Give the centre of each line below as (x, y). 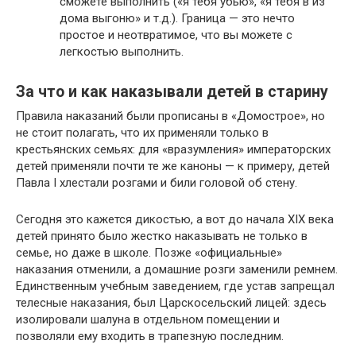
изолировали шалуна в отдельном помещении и (148, 319)
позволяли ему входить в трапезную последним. (150, 336)
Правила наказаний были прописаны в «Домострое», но (170, 116)
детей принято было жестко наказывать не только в (162, 236)
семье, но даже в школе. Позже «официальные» (149, 252)
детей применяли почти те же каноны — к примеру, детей (173, 166)
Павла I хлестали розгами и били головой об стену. (157, 182)
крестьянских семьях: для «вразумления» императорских (173, 149)
